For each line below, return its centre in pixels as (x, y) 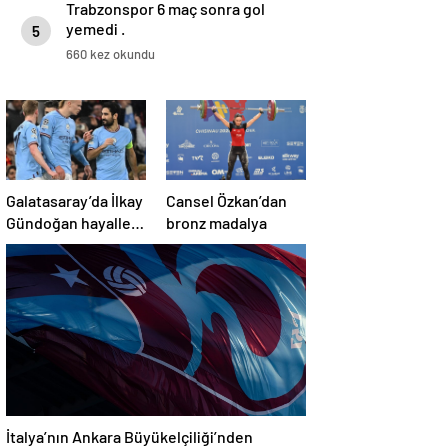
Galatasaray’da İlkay (74, 201)
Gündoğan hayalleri (73, 223)
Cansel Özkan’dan (226, 201)
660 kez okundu (110, 54)
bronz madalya (216, 223)
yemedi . (95, 29)
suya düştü (44, 245)
